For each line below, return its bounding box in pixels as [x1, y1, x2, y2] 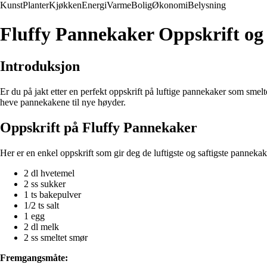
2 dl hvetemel [24, 167, 74, 178]
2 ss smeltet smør [24, 232, 88, 243]
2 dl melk [24, 221, 59, 232]
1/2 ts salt [24, 200, 59, 210]
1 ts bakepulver [24, 189, 81, 200]
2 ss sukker [24, 178, 66, 189]
